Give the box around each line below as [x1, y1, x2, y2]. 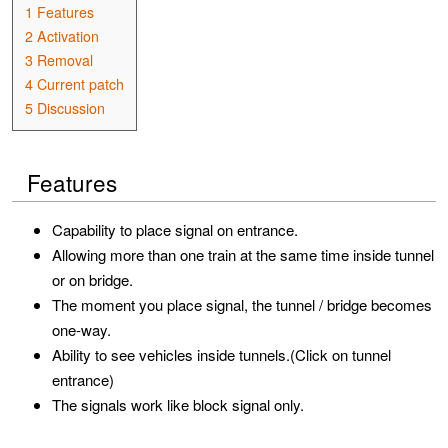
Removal [37, 50, 93, 71]
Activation [37, 26, 99, 47]
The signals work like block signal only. [52, 394, 304, 415]
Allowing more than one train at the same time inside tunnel [52, 244, 434, 265]
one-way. [52, 319, 111, 340]
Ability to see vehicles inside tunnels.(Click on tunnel [52, 344, 391, 365]
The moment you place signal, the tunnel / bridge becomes [52, 294, 432, 315]
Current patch [37, 74, 124, 95]
